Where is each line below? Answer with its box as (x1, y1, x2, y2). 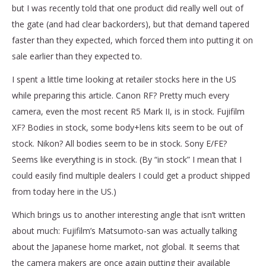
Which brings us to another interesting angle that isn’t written (12, 208, 245, 220)
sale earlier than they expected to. (12, 50, 144, 62)
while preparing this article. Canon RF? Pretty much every (12, 89, 229, 101)
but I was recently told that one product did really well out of (12, 2, 243, 14)
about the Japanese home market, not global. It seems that (12, 240, 240, 252)
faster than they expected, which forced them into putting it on (12, 34, 253, 46)
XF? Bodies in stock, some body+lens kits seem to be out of (12, 121, 243, 133)
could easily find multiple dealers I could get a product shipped (12, 169, 250, 181)
